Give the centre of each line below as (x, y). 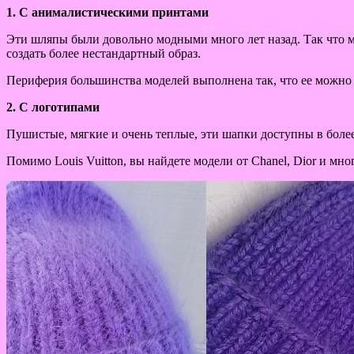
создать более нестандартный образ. (104, 53)
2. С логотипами (53, 107)
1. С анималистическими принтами (107, 12)
